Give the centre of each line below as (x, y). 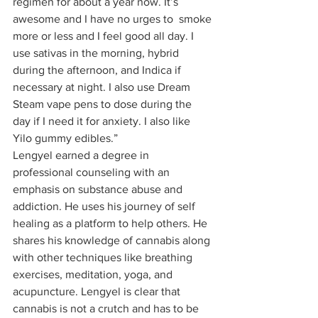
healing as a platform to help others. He (111, 223)
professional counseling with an (93, 172)
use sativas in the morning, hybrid (97, 53)
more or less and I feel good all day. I (105, 35)
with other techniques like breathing (104, 257)
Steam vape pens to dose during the (104, 104)
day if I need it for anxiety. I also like (103, 121)
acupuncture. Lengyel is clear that (98, 291)
